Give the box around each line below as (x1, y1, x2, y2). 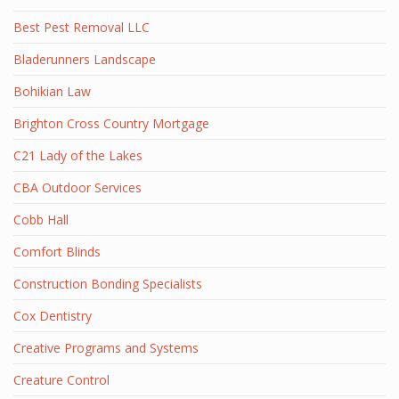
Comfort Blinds (13, 243, 101, 260)
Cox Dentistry (13, 307, 92, 324)
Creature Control (13, 371, 110, 388)
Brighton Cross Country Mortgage (13, 115, 209, 132)
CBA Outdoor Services (13, 179, 142, 196)
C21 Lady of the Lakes (13, 147, 142, 164)
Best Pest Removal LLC (13, 19, 150, 36)
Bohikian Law (13, 83, 91, 100)
